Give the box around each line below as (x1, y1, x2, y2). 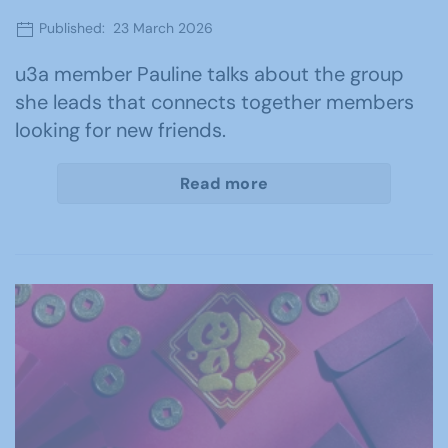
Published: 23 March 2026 (35, 19, 213, 38)
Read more (179, 172, 269, 194)
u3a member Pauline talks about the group (15, 60, 404, 87)
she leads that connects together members (15, 88, 414, 115)
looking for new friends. (15, 116, 226, 143)
